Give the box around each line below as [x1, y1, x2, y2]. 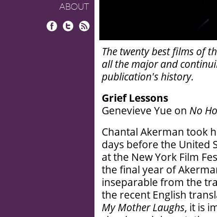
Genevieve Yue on [102, 104, 189, 117]
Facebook [46, 31, 77, 41]
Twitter [62, 31, 85, 41]
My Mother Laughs [102, 201, 185, 214]
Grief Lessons [102, 91, 168, 105]
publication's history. [102, 70, 194, 83]
